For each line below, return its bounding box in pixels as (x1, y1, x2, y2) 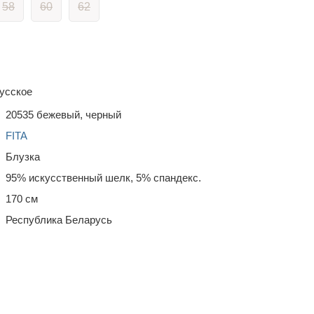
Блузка (6, 151, 40, 163)
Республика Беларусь (6, 214, 112, 226)
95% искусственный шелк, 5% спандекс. (6, 172, 201, 184)
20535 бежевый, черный (6, 109, 121, 121)
